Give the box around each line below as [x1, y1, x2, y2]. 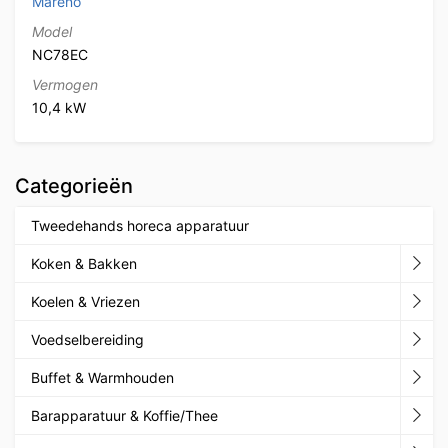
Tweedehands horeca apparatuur [31, 216, 249, 234]
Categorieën [15, 173, 133, 198]
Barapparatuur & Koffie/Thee [31, 406, 218, 424]
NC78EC [32, 45, 88, 63]
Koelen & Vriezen [31, 292, 140, 310]
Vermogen [32, 75, 98, 93]
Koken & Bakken [31, 254, 137, 272]
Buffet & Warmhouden [31, 368, 174, 386]
